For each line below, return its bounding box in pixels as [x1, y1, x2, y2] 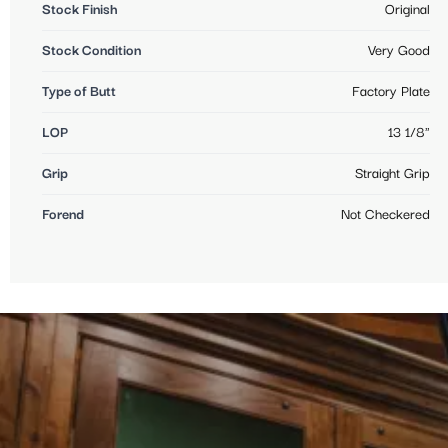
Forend [42, 206, 84, 223]
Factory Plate [352, 83, 430, 100]
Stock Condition [42, 42, 141, 59]
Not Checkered [341, 206, 430, 223]
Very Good [368, 42, 430, 59]
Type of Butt [42, 83, 116, 100]
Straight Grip [355, 165, 430, 182]
